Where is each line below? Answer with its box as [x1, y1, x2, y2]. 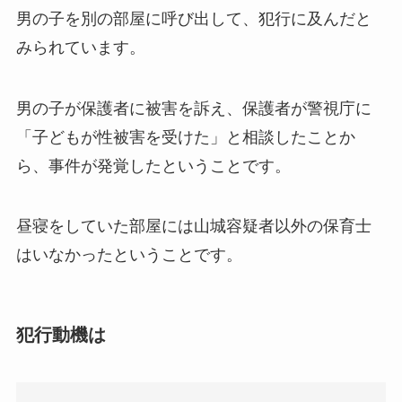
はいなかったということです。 [15, 246, 242, 265]
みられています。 [15, 38, 145, 57]
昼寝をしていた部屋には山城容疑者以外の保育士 [15, 217, 371, 236]
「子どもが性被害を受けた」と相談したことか [15, 127, 355, 146]
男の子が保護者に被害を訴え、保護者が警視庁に [15, 99, 371, 118]
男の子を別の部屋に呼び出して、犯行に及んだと [15, 9, 371, 28]
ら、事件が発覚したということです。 [15, 156, 291, 175]
